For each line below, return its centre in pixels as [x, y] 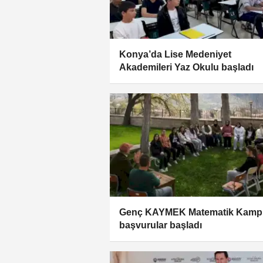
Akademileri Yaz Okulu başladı [186, 68]
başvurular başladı [161, 225]
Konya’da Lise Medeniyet [175, 55]
